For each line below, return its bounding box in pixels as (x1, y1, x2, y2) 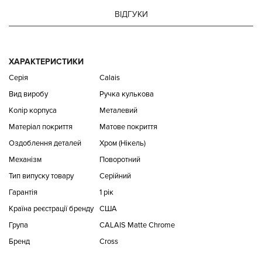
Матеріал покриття (9, 122, 73, 132)
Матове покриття (99, 122, 157, 132)
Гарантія (9, 188, 37, 197)
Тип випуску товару (9, 171, 74, 181)
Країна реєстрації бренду (9, 204, 94, 213)
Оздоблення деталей (9, 139, 81, 148)
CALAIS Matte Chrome (99, 220, 175, 230)
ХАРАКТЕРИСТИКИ (9, 57, 84, 67)
